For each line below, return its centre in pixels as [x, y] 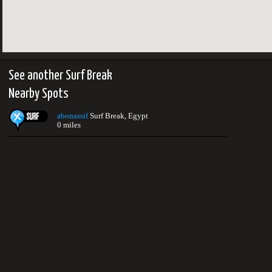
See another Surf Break [60, 76]
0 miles [69, 125]
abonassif [73, 116]
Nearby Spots [39, 94]
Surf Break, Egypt [118, 116]
